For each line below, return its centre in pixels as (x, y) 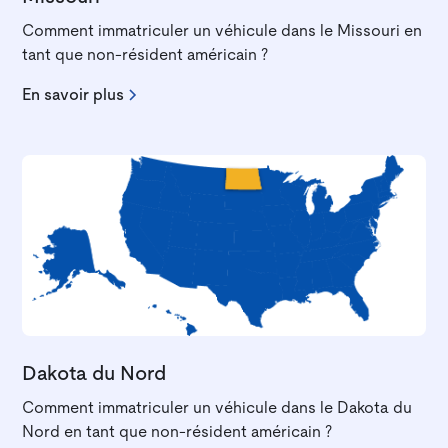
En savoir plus (73, 95)
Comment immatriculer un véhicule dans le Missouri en (222, 31)
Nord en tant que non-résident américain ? (177, 432)
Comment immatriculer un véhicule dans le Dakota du (217, 408)
